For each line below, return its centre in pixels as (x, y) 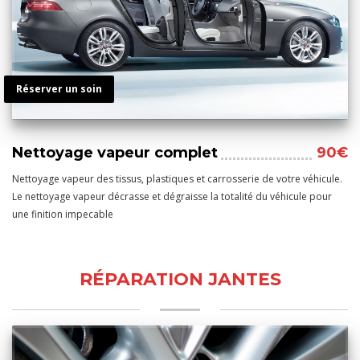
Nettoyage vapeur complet (115, 153)
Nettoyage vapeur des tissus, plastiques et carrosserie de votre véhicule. (177, 179)
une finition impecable (63, 215)
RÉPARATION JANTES (180, 280)
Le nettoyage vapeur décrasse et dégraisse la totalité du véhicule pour (172, 197)
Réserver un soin (59, 89)
